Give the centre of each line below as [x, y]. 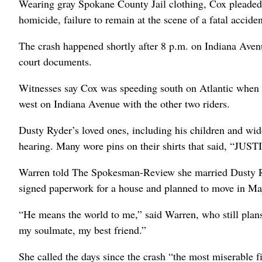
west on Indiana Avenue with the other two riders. [124, 103]
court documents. [55, 61]
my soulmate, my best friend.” [82, 230]
